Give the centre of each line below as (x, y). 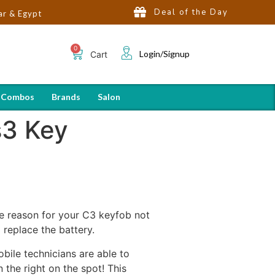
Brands (66, 96)
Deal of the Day (192, 12)
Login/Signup (164, 53)
